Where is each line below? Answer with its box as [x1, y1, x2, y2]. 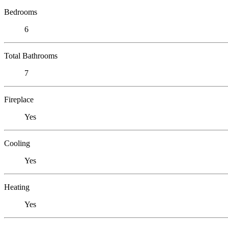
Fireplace [4, 95, 34, 104]
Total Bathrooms [4, 51, 58, 60]
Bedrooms [4, 7, 37, 16]
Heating [4, 182, 30, 191]
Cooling [4, 138, 30, 148]
